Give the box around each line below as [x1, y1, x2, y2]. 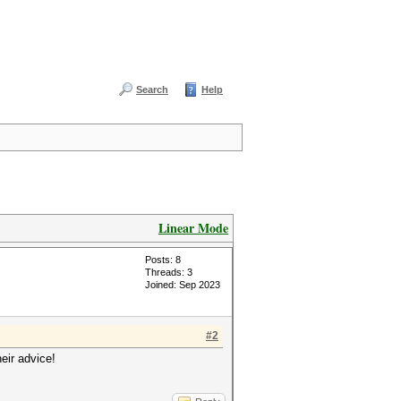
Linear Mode [158, 218, 228, 237]
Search [136, 84, 168, 95]
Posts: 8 [145, 254, 181, 265]
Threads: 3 [145, 267, 192, 277]
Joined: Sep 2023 [145, 279, 220, 290]
